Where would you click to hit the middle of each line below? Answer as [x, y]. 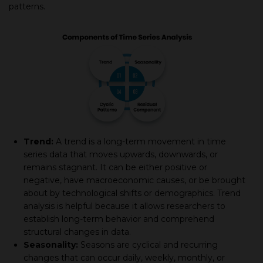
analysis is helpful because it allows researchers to [124, 206]
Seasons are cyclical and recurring [148, 245]
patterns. [27, 6]
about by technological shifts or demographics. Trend [132, 193]
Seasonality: [51, 245]
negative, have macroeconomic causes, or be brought [134, 180]
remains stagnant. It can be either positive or [115, 167]
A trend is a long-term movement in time [140, 141]
